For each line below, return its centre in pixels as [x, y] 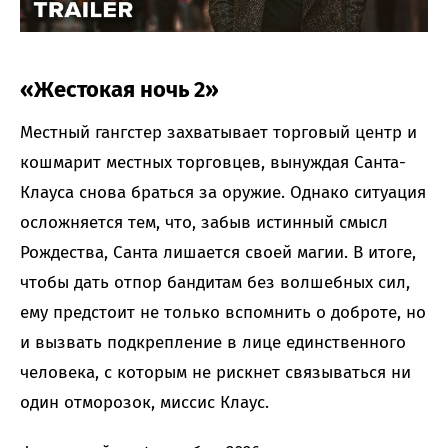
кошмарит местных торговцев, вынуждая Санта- [213, 162]
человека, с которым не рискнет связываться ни [215, 372]
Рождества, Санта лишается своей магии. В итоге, [218, 252]
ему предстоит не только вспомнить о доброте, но [223, 312]
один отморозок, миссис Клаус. [144, 402]
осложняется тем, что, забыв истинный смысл [204, 222]
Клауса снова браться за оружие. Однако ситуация [223, 192]
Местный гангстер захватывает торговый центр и [218, 132]
